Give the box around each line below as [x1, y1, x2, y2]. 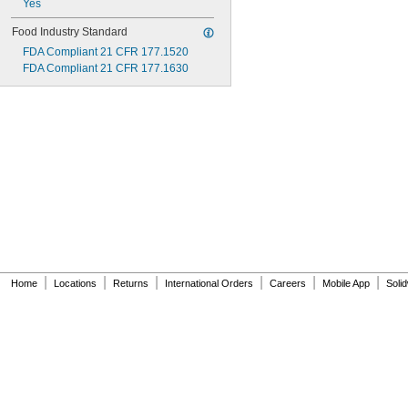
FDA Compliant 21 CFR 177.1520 [23, 46, 189, 58]
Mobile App [322, 278, 370, 289]
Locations [54, 278, 97, 289]
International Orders [165, 278, 253, 289]
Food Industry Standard [12, 25, 127, 38]
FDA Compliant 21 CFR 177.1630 [23, 62, 189, 75]
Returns [113, 278, 148, 289]
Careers [270, 278, 306, 289]
